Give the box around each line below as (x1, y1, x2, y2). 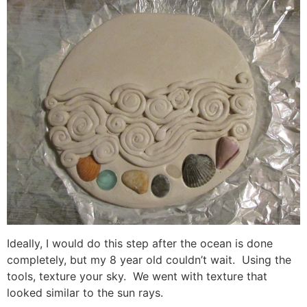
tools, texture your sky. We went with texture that (7, 269, 267, 283)
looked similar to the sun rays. (7, 285, 163, 299)
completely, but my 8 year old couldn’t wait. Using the (7, 252, 291, 267)
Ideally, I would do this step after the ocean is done (7, 236, 273, 250)
